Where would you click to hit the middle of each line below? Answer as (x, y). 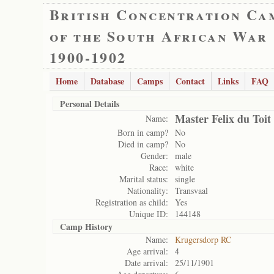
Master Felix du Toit (223, 119)
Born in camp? (143, 132)
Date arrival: (146, 263)
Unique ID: (149, 214)
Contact (190, 81)
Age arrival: (147, 251)
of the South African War (159, 36)
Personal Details (90, 104)
